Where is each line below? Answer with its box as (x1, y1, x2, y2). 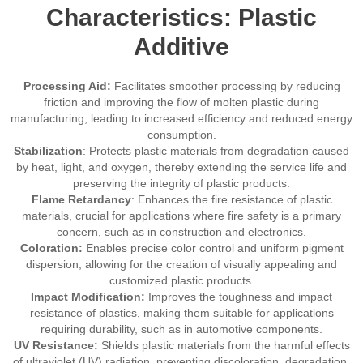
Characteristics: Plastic (46, 4, 317, 31)
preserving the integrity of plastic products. (73, 177, 290, 190)
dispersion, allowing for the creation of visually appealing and (26, 258, 337, 271)
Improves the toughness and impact (145, 290, 332, 303)
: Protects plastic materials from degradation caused (83, 144, 349, 157)
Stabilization (14, 144, 83, 157)
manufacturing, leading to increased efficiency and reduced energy (11, 112, 352, 125)
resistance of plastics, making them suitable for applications (29, 306, 334, 319)
